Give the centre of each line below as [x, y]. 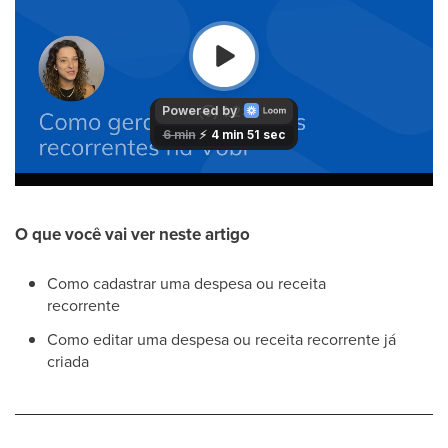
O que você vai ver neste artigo [132, 234]
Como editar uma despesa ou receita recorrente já [221, 339]
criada [68, 361]
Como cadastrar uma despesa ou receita [186, 283]
